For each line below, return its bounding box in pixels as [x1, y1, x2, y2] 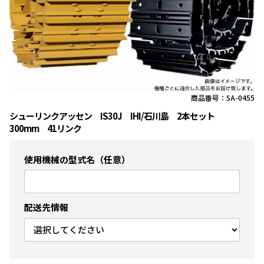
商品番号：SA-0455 [190, 93, 255, 103]
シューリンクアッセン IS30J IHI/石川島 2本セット [9, 110, 223, 123]
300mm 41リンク [9, 122, 82, 135]
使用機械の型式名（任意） [24, 153, 131, 166]
